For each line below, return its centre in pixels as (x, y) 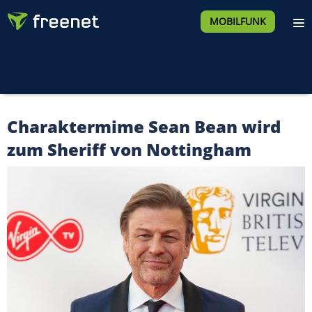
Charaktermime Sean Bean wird (144, 126)
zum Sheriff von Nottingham (129, 149)
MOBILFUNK (237, 21)
